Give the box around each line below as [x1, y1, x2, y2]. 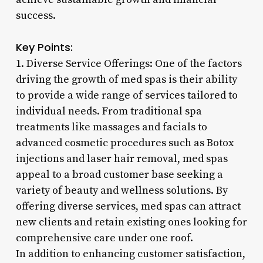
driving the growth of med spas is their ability [15, 72, 237, 86]
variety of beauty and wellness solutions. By [15, 183, 228, 197]
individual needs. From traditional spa [15, 104, 202, 118]
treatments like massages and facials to [15, 120, 207, 134]
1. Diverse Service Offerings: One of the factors [15, 56, 242, 70]
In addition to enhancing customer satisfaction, [15, 247, 245, 261]
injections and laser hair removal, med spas [15, 151, 228, 166]
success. [15, 8, 56, 22]
